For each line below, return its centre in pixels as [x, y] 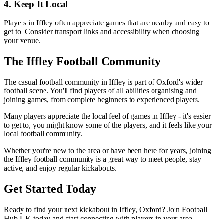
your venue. [22, 41]
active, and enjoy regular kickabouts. [60, 168]
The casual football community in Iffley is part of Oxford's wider [103, 82]
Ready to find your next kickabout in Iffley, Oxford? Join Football [106, 209]
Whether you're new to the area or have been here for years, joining [108, 151]
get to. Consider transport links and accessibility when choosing [102, 32]
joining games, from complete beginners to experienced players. [102, 100]
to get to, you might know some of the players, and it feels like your [108, 125]
